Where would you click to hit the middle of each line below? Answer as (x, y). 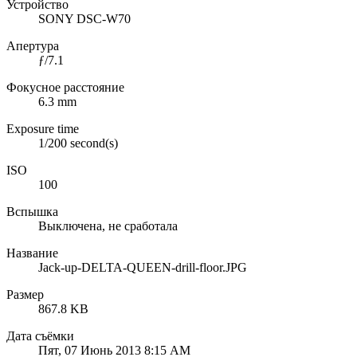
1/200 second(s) (78, 143)
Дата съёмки (40, 335)
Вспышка (32, 211)
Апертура (33, 45)
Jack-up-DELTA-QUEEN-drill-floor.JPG (143, 267)
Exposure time (43, 128)
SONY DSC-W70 (84, 18)
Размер (25, 294)
